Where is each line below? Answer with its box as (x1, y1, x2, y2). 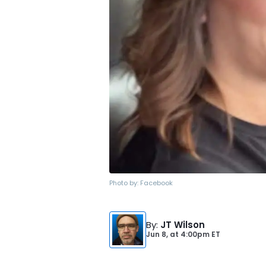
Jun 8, (146, 229, 170, 239)
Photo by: (109, 178, 140, 188)
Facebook (140, 178, 173, 188)
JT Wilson (160, 218, 205, 231)
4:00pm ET (179, 229, 220, 239)
